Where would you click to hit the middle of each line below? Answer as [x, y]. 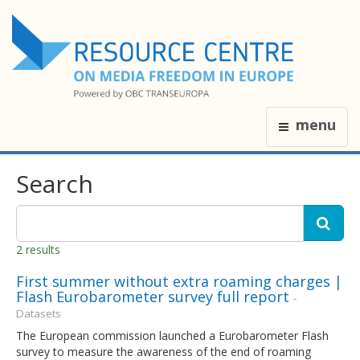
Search [55, 183]
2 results [38, 249]
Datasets [39, 313]
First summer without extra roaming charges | [179, 281]
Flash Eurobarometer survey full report [153, 296]
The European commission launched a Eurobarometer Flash [172, 335]
